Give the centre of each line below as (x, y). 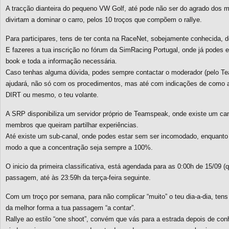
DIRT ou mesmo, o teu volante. (52, 95)
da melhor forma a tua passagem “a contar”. (71, 208)
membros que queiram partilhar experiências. (72, 125)
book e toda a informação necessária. (61, 61)
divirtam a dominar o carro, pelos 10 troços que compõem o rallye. (104, 20)
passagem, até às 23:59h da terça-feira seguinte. (78, 178)
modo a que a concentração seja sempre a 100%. (79, 147)
